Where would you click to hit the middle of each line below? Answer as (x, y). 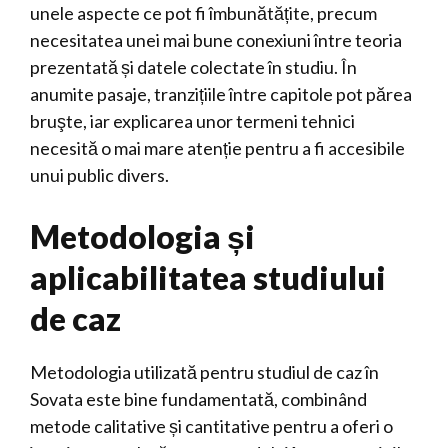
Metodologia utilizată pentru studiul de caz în (204, 372)
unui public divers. (99, 175)
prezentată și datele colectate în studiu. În (193, 67)
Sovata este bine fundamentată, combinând (198, 399)
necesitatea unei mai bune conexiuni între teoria (216, 40)
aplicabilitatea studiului (208, 277)
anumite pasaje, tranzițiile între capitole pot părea (221, 94)
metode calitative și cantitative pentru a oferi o (211, 426)
